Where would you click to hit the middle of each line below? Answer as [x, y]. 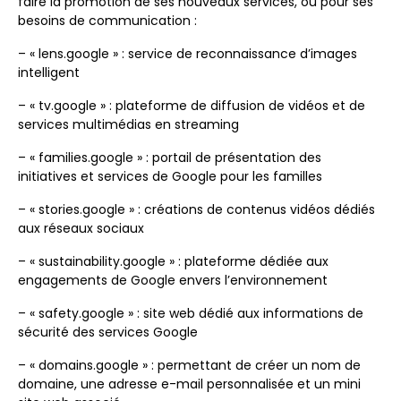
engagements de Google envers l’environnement [173, 280]
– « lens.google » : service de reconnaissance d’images [188, 54]
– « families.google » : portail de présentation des [170, 158]
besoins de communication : [107, 21]
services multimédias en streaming [128, 124]
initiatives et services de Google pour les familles [170, 176]
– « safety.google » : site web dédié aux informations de [191, 313]
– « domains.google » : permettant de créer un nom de [189, 365]
